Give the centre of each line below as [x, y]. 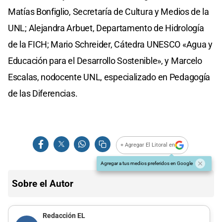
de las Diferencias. [43, 93]
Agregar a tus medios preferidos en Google [147, 163]
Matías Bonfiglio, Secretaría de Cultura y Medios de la [109, 11]
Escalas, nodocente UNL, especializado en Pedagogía [109, 77]
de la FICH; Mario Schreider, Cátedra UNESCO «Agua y [110, 44]
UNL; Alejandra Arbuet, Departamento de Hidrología [106, 28]
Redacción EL [64, 216]
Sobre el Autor [43, 183]
